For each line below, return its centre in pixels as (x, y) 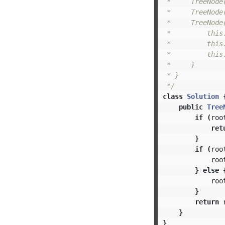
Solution (203, 96)
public (191, 107)
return (207, 202)
